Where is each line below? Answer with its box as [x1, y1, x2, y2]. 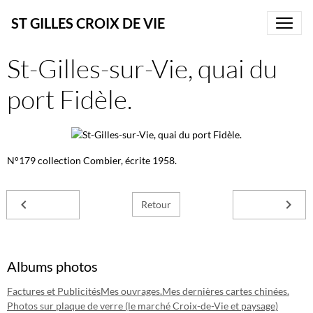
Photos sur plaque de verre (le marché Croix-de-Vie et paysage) [7, 299, 278, 312]
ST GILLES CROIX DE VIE [11, 15, 165, 31]
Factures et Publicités [7, 284, 101, 297]
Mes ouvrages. [101, 284, 162, 297]
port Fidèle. [7, 83, 132, 115]
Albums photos [7, 257, 98, 275]
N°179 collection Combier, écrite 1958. [7, 154, 177, 166]
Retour [141, 198, 171, 211]
